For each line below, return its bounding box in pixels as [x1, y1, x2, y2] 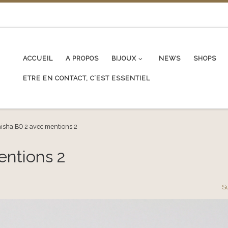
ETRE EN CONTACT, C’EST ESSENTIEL [23, 74, 151, 82]
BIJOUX [111, 54, 137, 62]
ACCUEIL [23, 54, 53, 62]
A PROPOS [66, 54, 99, 62]
